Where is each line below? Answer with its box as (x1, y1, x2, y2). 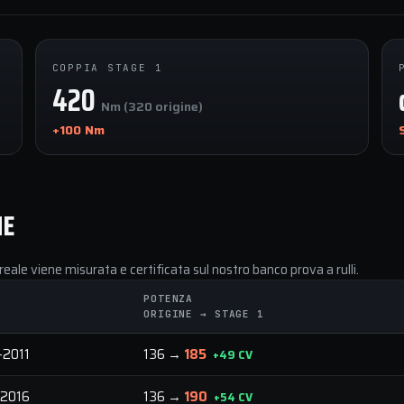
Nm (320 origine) (100, 96, 203, 116)
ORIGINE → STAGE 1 (143, 308, 264, 320)
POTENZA (143, 292, 194, 305)
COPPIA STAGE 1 (51, 61, 163, 74)
